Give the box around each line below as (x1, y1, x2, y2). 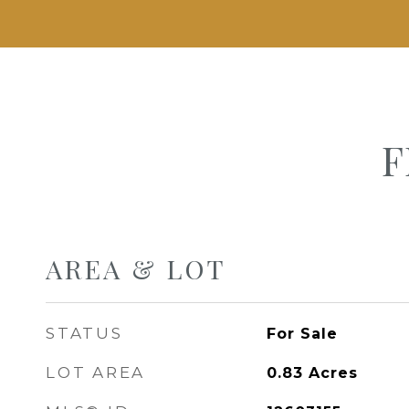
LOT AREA (46, 363, 145, 382)
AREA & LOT (46, 251, 226, 286)
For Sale (266, 325, 338, 342)
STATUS (46, 324, 123, 342)
